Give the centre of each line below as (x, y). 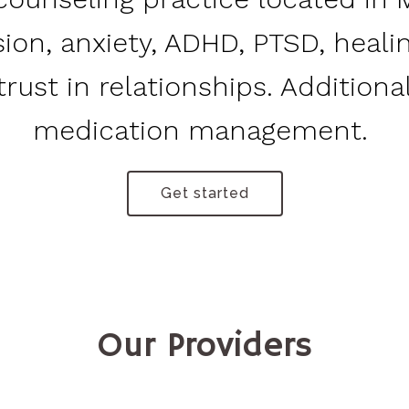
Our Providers (204, 346)
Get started (204, 193)
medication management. (204, 130)
